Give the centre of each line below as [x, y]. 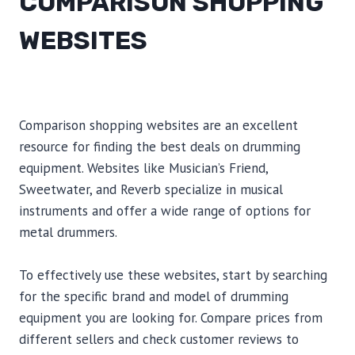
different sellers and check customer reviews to [159, 339]
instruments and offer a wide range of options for [165, 211]
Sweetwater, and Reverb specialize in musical [151, 189]
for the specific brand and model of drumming [154, 296]
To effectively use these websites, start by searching [173, 275]
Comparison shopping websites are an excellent [158, 125]
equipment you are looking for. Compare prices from [171, 318]
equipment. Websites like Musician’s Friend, [143, 168]
